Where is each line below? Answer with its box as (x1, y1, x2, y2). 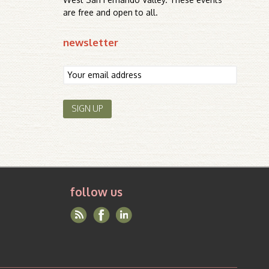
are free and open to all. (63, 7, 159, 17)
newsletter (63, 36, 119, 49)
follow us (70, 184, 122, 199)
